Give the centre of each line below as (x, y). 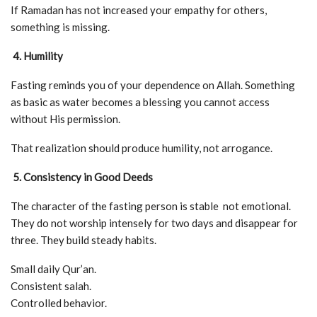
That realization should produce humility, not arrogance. (142, 148)
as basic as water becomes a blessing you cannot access (140, 102)
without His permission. (65, 119)
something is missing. (60, 27)
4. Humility (37, 56)
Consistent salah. (51, 286)
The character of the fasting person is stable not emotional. (151, 206)
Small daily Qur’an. (53, 269)
